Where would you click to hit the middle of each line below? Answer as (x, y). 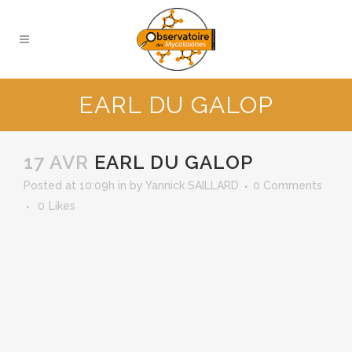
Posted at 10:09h (69, 185)
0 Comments (288, 185)
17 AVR (56, 162)
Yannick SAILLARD (192, 185)
